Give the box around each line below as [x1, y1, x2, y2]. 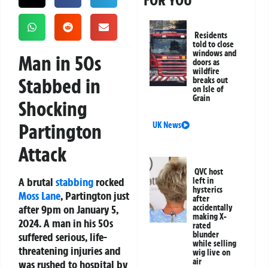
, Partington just [60, 188, 129, 203]
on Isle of [193, 84, 224, 95]
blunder [193, 229, 220, 240]
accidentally [193, 202, 233, 214]
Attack [19, 142, 66, 167]
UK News [153, 120, 182, 131]
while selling [193, 238, 237, 249]
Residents [194, 30, 228, 41]
